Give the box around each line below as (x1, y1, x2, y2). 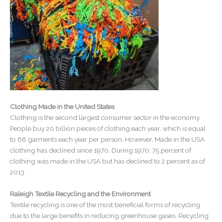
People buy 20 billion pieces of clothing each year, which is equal (10, 124, 206, 132)
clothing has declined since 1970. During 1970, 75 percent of (10, 146, 191, 154)
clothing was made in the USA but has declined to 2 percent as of (10, 157, 205, 165)
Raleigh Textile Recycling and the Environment (10, 189, 151, 198)
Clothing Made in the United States (10, 102, 114, 111)
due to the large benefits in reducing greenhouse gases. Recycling (10, 211, 209, 220)
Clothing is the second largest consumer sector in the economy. (10, 113, 201, 121)
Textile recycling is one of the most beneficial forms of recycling (10, 200, 200, 209)
